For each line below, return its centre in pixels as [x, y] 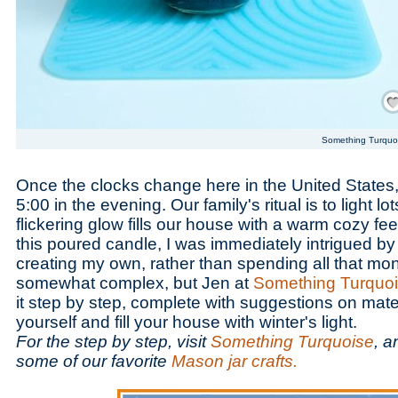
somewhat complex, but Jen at [135, 283]
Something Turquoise [292, 342]
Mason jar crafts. [235, 361]
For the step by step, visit [113, 342]
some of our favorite [94, 361]
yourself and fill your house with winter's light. [187, 322]
